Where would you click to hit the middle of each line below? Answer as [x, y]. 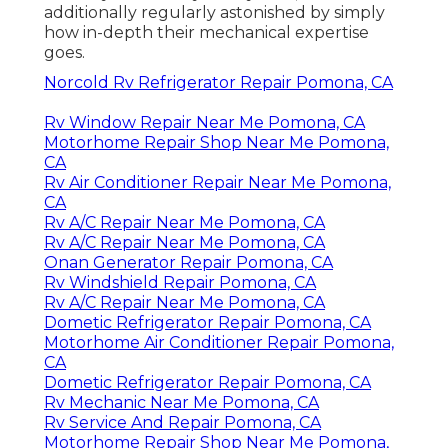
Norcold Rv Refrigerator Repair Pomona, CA [218, 83]
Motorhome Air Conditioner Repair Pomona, [219, 343]
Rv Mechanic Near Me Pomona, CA [181, 403]
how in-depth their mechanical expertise [206, 33]
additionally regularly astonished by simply [214, 13]
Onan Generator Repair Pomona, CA [188, 263]
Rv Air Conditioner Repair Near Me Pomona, [217, 183]
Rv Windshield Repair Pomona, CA [180, 283]
